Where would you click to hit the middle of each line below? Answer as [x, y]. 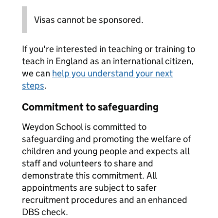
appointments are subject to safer [89, 188]
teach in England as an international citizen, [108, 61]
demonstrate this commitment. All [89, 175]
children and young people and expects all [106, 151]
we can [37, 73]
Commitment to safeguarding [90, 107]
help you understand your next [112, 73]
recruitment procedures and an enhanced [105, 200]
